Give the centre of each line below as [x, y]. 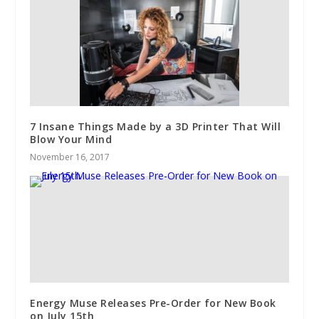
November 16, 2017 [70, 157]
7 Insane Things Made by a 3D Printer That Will [156, 126]
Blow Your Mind [71, 139]
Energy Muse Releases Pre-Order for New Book [153, 303]
